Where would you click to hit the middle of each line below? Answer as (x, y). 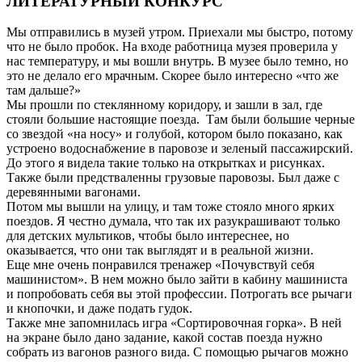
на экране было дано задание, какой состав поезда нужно (164, 338)
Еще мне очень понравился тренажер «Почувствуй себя (160, 265)
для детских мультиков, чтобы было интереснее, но (148, 236)
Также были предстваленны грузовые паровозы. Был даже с (173, 178)
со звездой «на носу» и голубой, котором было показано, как (175, 134)
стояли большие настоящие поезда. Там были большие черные (181, 120)
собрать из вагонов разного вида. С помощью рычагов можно (177, 352)
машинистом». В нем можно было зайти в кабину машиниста (177, 280)
